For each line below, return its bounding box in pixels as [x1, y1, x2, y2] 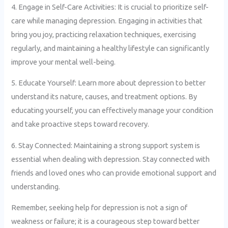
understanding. [11, 182, 61, 191]
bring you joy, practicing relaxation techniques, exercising [11, 30, 196, 39]
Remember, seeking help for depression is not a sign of [11, 203, 188, 212]
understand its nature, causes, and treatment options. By [11, 92, 197, 101]
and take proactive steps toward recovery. [11, 120, 150, 129]
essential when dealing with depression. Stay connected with [11, 154, 210, 163]
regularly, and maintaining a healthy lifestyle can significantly [11, 43, 210, 52]
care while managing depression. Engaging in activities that [11, 16, 203, 25]
